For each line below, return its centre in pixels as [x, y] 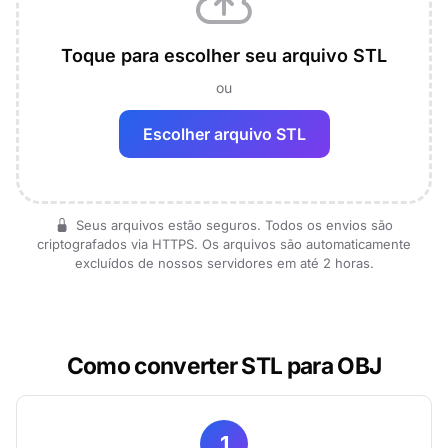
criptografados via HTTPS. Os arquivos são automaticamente [224, 244]
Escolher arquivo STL [224, 134]
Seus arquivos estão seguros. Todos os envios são [232, 225]
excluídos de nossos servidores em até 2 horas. [224, 263]
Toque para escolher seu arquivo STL [224, 55]
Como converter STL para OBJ [224, 365]
